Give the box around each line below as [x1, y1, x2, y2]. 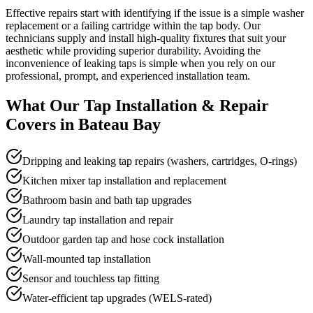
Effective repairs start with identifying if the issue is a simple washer [6, 6, 304, 19]
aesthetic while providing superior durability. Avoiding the [6, 44, 261, 57]
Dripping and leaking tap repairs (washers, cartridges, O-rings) [22, 154, 297, 167]
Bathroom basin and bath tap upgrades [22, 194, 191, 206]
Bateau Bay [78, 115, 161, 133]
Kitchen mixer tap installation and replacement [22, 174, 226, 187]
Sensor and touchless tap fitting [22, 272, 159, 284]
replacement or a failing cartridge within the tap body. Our [6, 19, 261, 31]
